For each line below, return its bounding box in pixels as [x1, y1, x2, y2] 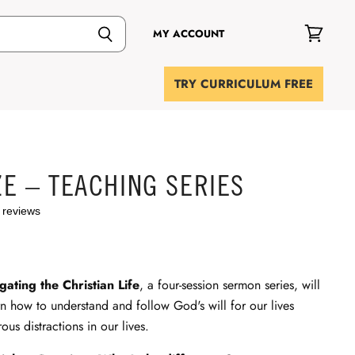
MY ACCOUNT [153, 26, 224, 41]
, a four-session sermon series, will [139, 276, 321, 294]
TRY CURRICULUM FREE [174, 75, 313, 93]
